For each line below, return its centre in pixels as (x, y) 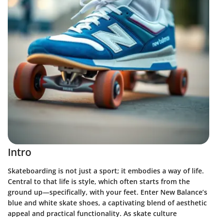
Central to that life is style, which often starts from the (99, 181)
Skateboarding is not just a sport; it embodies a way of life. (106, 170)
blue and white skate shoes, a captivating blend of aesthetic (107, 202)
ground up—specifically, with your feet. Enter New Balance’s (108, 192)
